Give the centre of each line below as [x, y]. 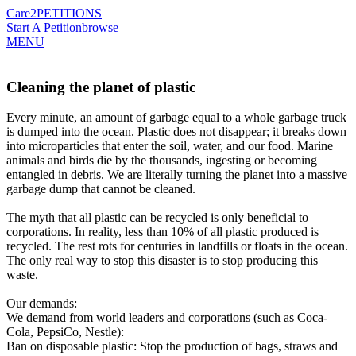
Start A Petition [44, 27]
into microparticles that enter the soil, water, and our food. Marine [170, 146]
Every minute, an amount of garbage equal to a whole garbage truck [176, 118]
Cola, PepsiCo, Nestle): [65, 332]
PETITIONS [69, 13]
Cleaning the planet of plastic [101, 87]
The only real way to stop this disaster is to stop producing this [162, 261]
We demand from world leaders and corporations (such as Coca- [167, 318]
